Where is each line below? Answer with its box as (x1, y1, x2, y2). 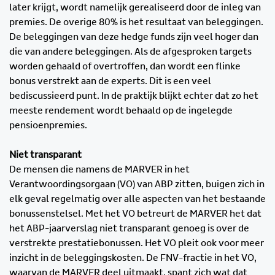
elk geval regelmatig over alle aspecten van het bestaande (9, 194, 266, 204)
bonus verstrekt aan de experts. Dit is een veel (9, 76, 211, 87)
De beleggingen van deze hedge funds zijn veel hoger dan (9, 32, 258, 42)
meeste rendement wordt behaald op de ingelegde (9, 106, 233, 116)
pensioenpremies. (9, 120, 87, 131)
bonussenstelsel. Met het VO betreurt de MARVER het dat (9, 209, 261, 219)
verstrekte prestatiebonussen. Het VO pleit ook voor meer (9, 238, 264, 249)
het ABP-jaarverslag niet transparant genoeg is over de (9, 223, 249, 234)
